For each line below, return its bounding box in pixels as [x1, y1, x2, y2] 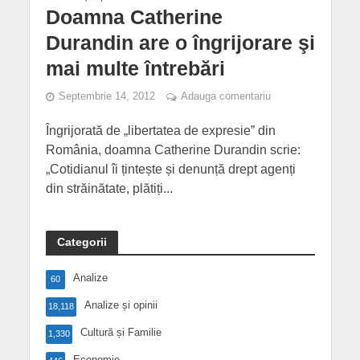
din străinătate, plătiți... [45, 182, 173, 196]
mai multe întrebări [45, 57, 225, 80]
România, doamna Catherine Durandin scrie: [45, 143, 301, 157]
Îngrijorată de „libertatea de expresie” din [45, 124, 276, 138]
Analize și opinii [84, 299, 157, 312]
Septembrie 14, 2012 [58, 91, 155, 103]
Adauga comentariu [180, 91, 271, 103]
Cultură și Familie [80, 326, 162, 339]
